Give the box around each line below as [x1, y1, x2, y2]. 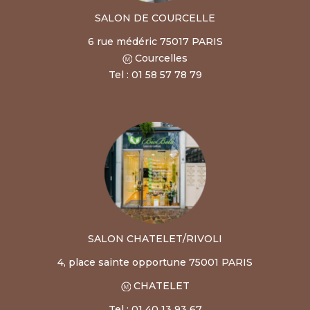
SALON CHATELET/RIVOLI [88, 232, 222, 245]
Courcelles [132, 51, 188, 64]
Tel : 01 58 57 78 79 [108, 68, 202, 81]
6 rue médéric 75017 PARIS [87, 35, 223, 48]
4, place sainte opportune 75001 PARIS [57, 255, 253, 268]
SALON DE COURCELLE [95, 11, 215, 24]
